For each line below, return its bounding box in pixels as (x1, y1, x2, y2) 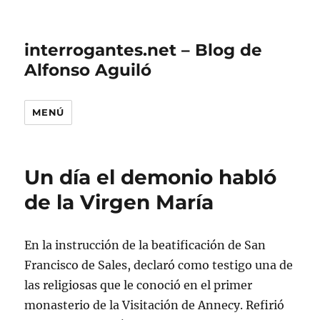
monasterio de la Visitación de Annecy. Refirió (24, 298, 285, 312)
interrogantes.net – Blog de (24, 40, 263, 60)
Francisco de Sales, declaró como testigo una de (24, 258, 294, 272)
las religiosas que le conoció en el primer (24, 278, 253, 292)
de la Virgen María (24, 190, 214, 214)
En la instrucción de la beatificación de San (24, 238, 266, 252)
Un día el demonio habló (24, 165, 277, 189)
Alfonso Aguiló (24, 60, 152, 80)
